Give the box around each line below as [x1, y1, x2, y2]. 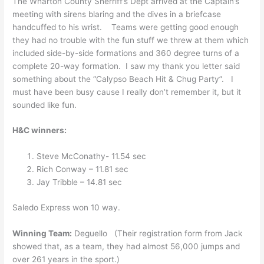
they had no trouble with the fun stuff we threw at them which [12, 35, 249, 45]
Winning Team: [12, 228, 72, 238]
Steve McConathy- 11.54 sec [37, 151, 147, 161]
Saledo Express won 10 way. [12, 202, 121, 212]
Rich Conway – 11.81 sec [37, 164, 129, 174]
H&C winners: [12, 126, 67, 136]
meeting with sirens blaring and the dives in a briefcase [12, 9, 222, 19]
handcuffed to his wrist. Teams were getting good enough [12, 22, 239, 32]
